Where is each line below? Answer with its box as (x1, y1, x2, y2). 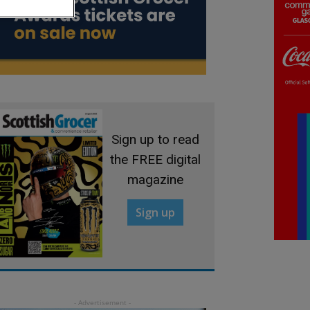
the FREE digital (109, 151, 201, 167)
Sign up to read (111, 131, 199, 147)
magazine (127, 171, 183, 188)
